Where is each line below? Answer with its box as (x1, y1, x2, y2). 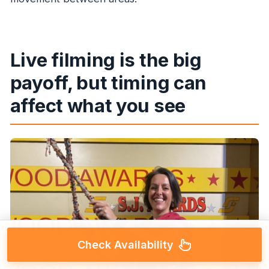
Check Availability (77, 238, 174, 251)
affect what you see (10, 94, 186, 117)
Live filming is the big (10, 49, 202, 71)
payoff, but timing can (10, 71, 207, 94)
